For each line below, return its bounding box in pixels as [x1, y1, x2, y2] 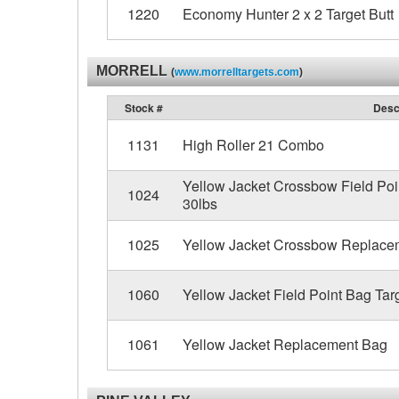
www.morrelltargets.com [175, 66, 299, 78]
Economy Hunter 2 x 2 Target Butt [182, 4, 394, 24]
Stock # [124, 100, 163, 116]
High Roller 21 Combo [182, 134, 324, 155]
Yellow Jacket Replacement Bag [182, 334, 387, 354]
